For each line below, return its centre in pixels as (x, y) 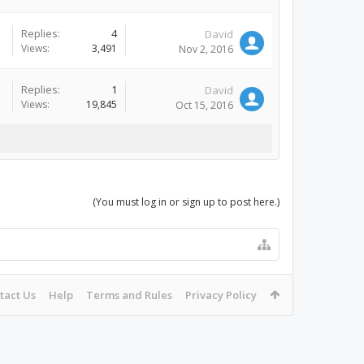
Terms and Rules (129, 295)
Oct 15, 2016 (204, 105)
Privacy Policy (221, 295)
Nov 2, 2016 (206, 49)
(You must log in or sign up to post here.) (186, 202)
